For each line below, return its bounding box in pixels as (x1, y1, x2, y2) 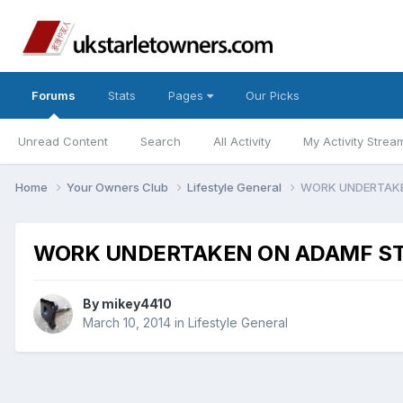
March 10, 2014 (83, 315, 171, 331)
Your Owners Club (67, 179, 171, 194)
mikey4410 (102, 296, 172, 312)
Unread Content (18, 134, 108, 148)
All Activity (213, 134, 271, 148)
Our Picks (246, 88, 300, 103)
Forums (31, 88, 76, 103)
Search (140, 134, 181, 148)
